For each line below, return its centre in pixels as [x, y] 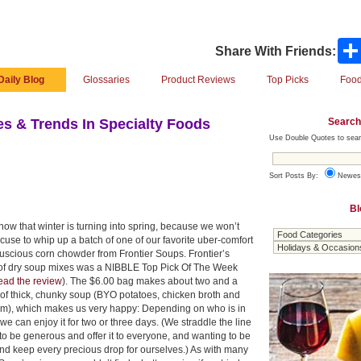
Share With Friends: [276, 51]
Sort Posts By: [295, 175]
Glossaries [106, 80]
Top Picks [288, 80]
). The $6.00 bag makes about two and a [150, 281]
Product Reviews [198, 80]
